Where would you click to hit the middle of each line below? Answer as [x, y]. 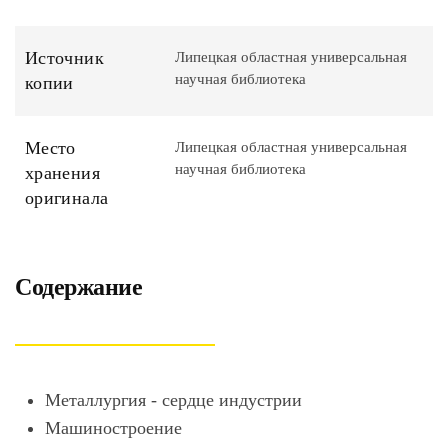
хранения [62, 173]
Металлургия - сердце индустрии [173, 400]
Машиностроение [113, 428]
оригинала [67, 198]
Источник [64, 58]
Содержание [79, 287]
